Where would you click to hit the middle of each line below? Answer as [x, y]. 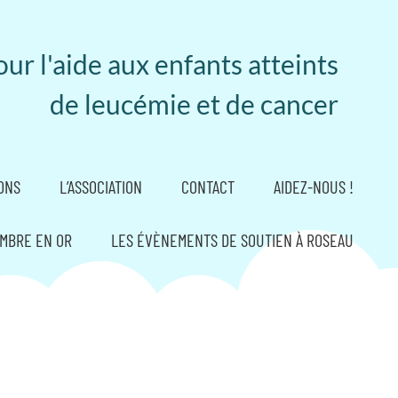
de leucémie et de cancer [194, 104]
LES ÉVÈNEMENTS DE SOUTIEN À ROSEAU [232, 240]
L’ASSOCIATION [100, 187]
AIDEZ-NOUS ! [313, 187]
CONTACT [207, 187]
